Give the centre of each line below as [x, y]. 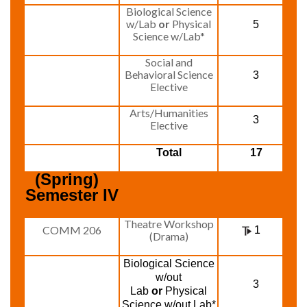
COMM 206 [72, 230]
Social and [169, 62]
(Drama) [169, 236]
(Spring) [67, 179]
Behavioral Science [169, 74]
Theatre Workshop [169, 224]
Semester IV [72, 195]
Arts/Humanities [169, 113]
